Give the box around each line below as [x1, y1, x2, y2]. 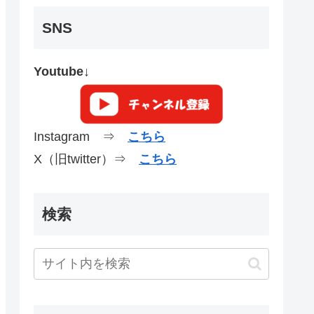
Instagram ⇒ [34, 129, 128, 144]
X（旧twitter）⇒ [34, 151, 139, 166]
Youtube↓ [34, 64, 90, 78]
